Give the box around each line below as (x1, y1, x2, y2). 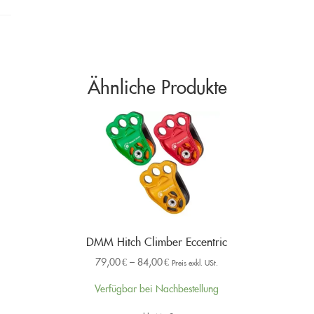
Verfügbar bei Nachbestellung (95, 274, 219, 298)
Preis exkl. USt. (172, 252, 219, 270)
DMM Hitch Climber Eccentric (86, 226, 228, 253)
